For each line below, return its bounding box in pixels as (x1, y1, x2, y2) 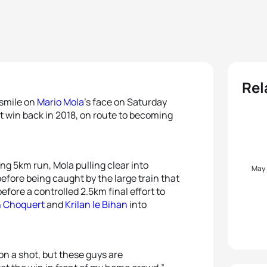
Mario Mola (37, 95, 84, 108)
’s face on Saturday (84, 95, 167, 108)
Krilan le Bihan (65, 198, 128, 211)
